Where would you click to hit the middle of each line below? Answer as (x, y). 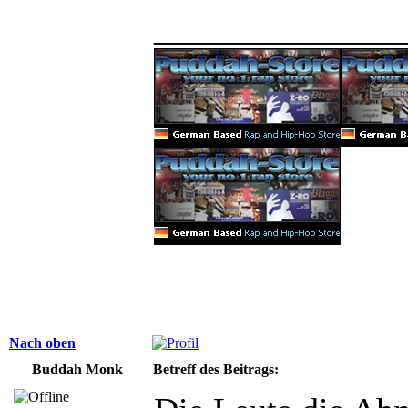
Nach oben (42, 342)
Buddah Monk (77, 369)
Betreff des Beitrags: (216, 369)
